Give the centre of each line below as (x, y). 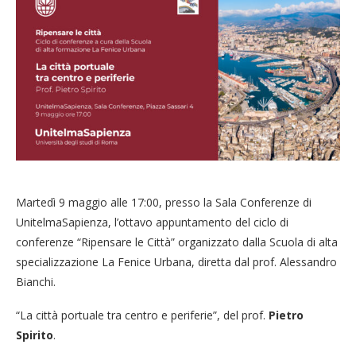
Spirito (35, 335)
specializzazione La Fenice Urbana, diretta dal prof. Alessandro (176, 261)
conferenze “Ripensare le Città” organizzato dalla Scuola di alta (177, 242)
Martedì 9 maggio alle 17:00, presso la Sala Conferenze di (164, 202)
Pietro (286, 315)
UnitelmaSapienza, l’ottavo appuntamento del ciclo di (152, 222)
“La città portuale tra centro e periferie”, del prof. (142, 315)
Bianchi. (36, 281)
